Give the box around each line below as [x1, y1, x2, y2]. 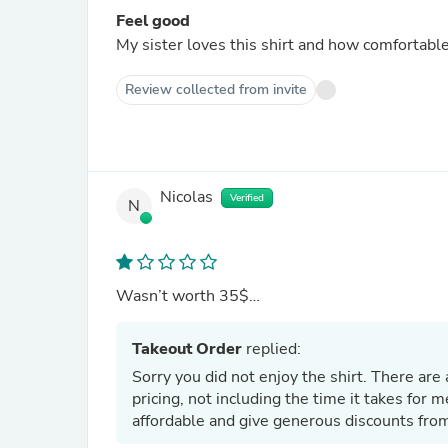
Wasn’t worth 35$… [116, 285, 260, 307]
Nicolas [160, 186, 213, 209]
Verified [230, 191, 264, 205]
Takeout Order [132, 338, 242, 360]
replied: [242, 338, 301, 360]
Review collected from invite [125, 80, 307, 99]
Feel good [116, 10, 190, 32]
